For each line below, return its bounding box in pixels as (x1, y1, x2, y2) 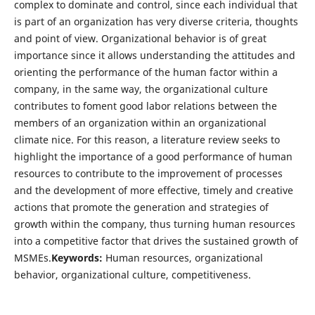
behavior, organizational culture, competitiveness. (13, 268, 251, 282)
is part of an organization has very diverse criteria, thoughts (13, 15, 298, 29)
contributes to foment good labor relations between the (13, 99, 277, 113)
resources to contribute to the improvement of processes (13, 167, 283, 181)
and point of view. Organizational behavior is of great (13, 32, 266, 46)
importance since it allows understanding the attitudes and (13, 49, 295, 63)
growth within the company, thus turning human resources (13, 217, 295, 231)
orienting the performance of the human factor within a (13, 65, 278, 79)
